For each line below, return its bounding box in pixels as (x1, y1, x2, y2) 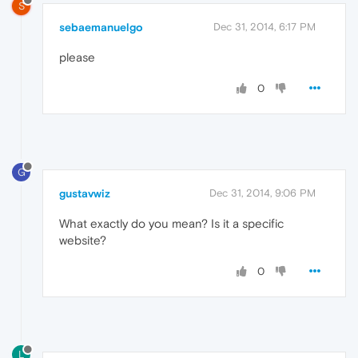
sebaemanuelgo (59, 20, 143, 34)
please (59, 50, 95, 64)
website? (59, 233, 106, 247)
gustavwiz (59, 186, 110, 200)
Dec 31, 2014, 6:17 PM (213, 20, 316, 33)
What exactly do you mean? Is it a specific (59, 216, 284, 230)
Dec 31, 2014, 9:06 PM (209, 186, 316, 199)
